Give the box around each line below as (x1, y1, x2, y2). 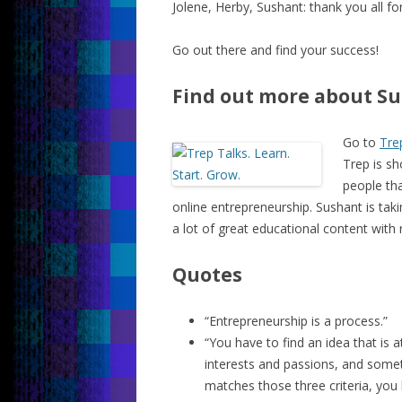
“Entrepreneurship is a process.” (205, 312, 388, 329)
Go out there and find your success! (172, 41, 379, 58)
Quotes (172, 262, 242, 287)
